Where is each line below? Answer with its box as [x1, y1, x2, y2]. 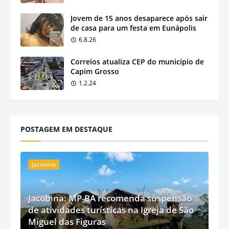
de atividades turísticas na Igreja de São [28, 203, 194, 216]
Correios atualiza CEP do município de [71, 56, 204, 66]
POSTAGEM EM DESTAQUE [20, 124, 112, 134]
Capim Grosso [71, 66, 119, 76]
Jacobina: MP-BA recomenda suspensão [28, 192, 192, 204]
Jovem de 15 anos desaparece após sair [71, 13, 208, 23]
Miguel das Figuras [28, 215, 106, 227]
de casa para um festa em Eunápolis [71, 22, 196, 33]
